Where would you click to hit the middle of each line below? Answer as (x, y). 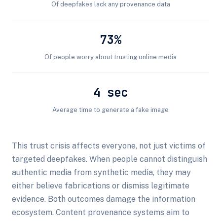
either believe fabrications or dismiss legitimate (101, 186)
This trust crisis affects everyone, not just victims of (109, 146)
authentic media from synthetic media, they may (101, 172)
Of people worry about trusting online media (110, 57)
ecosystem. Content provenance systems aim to (101, 212)
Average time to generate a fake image (110, 110)
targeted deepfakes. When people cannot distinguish (110, 159)
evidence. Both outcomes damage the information (104, 199)
